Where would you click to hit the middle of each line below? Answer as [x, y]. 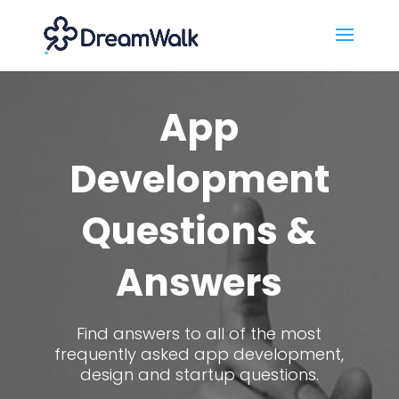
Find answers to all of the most [199, 334]
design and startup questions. [199, 375]
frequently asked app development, [199, 354]
